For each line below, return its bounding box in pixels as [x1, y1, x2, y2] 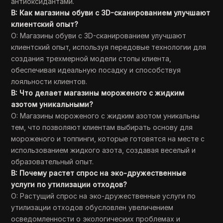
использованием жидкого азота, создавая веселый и [11, 146, 196, 154]
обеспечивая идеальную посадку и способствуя [11, 66, 181, 74]
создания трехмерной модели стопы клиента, [11, 54, 172, 63]
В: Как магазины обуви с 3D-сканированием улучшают [11, 8, 211, 17]
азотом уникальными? [11, 100, 94, 109]
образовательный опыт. [11, 157, 94, 166]
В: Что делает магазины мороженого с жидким [11, 89, 185, 97]
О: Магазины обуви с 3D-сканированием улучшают [11, 31, 187, 40]
